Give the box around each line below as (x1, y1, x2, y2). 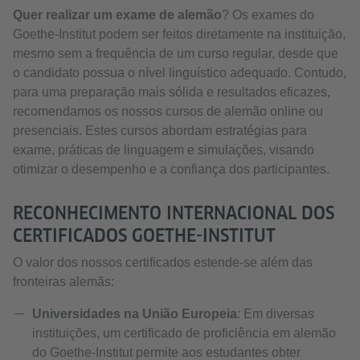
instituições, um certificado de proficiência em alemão (32, 326, 336, 340)
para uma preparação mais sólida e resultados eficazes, (13, 85, 330, 99)
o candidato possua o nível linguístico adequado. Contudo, (13, 66, 346, 80)
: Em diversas (237, 307, 314, 321)
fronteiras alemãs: (13, 275, 114, 288)
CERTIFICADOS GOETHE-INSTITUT (13, 225, 276, 246)
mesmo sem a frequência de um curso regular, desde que (13, 47, 338, 60)
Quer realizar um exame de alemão (13, 8, 222, 22)
